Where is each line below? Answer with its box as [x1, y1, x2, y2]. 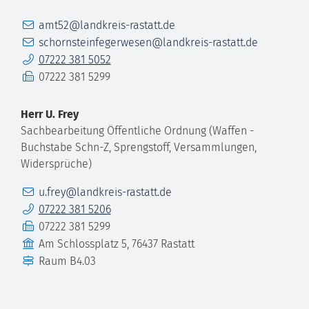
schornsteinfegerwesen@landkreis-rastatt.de [38, 35, 258, 49]
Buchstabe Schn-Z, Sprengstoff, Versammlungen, [21, 140, 257, 154]
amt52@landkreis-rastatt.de [38, 18, 175, 32]
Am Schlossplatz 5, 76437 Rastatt [38, 237, 195, 250]
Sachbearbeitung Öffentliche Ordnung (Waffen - [21, 123, 254, 137]
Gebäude [20, 235, 64, 249]
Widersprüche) [21, 157, 92, 170]
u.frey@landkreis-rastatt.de [38, 185, 172, 199]
